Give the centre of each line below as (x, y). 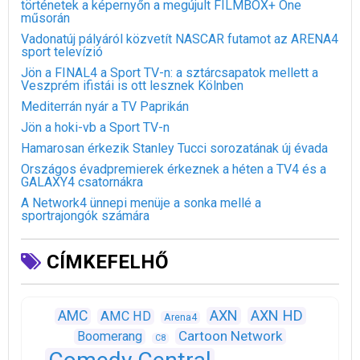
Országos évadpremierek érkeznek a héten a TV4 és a (174, 170)
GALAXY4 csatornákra (82, 182)
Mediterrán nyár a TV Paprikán (105, 107)
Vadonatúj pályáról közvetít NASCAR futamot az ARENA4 (180, 39)
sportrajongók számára (85, 216)
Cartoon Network (231, 336)
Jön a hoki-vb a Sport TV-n (95, 128)
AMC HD (125, 317)
